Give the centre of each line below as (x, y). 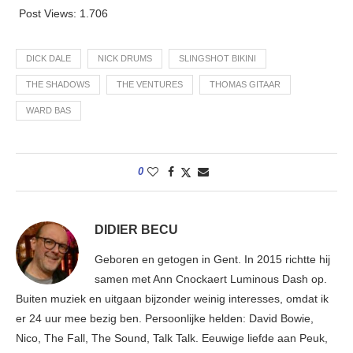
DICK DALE (48, 58)
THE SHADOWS (58, 84)
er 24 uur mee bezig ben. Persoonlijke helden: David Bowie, (165, 318)
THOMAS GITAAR (245, 84)
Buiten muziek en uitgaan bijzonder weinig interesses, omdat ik (172, 298)
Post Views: (48, 13)
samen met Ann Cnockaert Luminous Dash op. (211, 279)
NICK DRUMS (125, 58)
